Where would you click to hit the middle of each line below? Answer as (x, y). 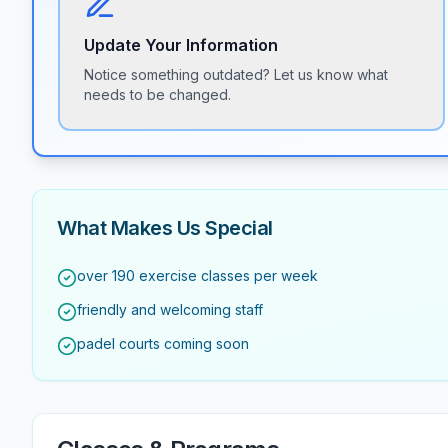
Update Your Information (181, 45)
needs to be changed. (157, 94)
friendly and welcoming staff (170, 309)
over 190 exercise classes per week (197, 275)
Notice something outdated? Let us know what (236, 74)
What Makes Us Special (165, 228)
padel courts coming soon (163, 343)
